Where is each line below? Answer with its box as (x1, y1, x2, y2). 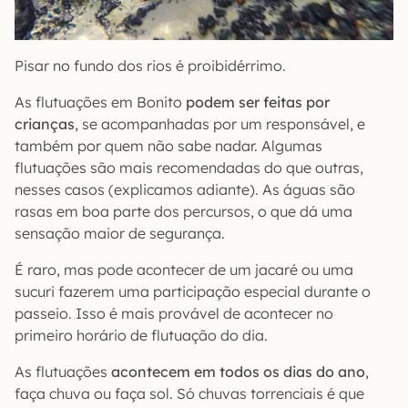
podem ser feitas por (182, 93, 330, 111)
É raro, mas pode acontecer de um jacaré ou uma (15, 260, 353, 279)
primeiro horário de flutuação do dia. (15, 326, 268, 344)
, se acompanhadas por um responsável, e (75, 115, 365, 133)
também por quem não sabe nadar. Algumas (15, 137, 322, 155)
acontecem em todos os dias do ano (111, 362, 365, 381)
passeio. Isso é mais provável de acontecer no (15, 304, 333, 322)
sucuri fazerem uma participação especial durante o (15, 282, 371, 301)
